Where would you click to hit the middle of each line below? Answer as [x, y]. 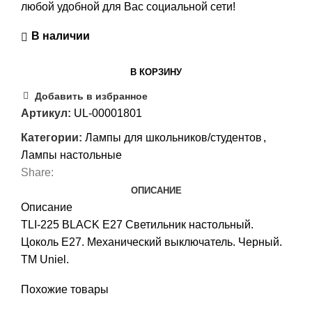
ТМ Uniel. [45, 259]
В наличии [61, 36]
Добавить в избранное [92, 96]
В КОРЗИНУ [156, 72]
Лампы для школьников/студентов [173, 137]
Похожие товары [65, 289]
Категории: [52, 137]
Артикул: [47, 113]
